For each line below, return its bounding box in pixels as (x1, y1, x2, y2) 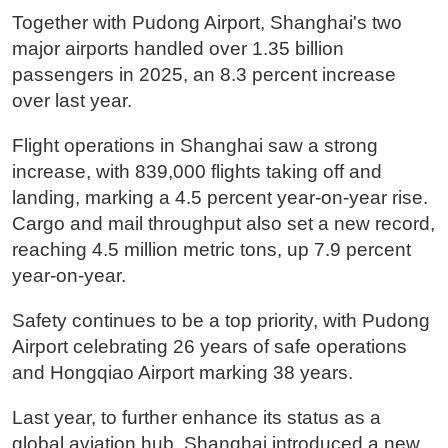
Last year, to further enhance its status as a (11, 407, 381, 429)
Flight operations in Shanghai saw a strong (11, 135, 378, 157)
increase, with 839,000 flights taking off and (11, 161, 382, 183)
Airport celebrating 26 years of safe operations (11, 336, 407, 358)
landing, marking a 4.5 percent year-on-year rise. (11, 187, 428, 209)
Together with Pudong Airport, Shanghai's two (11, 12, 402, 34)
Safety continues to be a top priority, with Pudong (11, 310, 430, 332)
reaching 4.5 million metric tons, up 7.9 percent (11, 239, 411, 261)
